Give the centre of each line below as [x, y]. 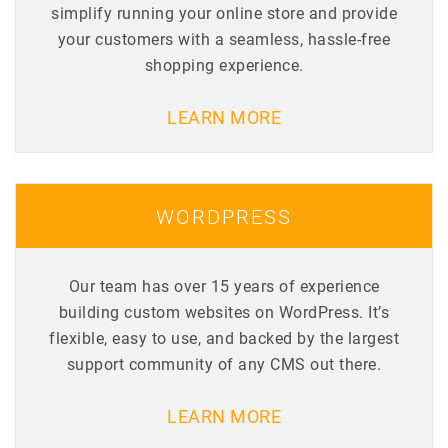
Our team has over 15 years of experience [224, 285]
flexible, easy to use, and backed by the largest [224, 337]
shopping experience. [224, 64]
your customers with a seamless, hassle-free [224, 38]
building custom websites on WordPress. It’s [224, 311]
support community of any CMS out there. [224, 363]
